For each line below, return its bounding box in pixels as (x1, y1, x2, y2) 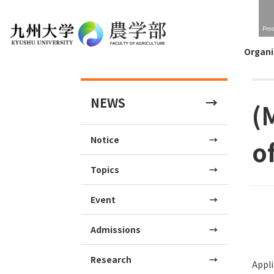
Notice (91, 133, 119, 146)
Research (91, 253, 131, 265)
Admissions (91, 223, 141, 235)
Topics (91, 163, 119, 176)
